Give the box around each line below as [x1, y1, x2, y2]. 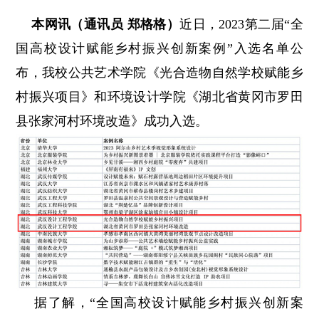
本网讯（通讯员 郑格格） [16, 17, 180, 32]
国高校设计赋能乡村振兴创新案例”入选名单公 [16, 41, 303, 56]
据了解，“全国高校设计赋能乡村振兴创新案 [16, 295, 303, 310]
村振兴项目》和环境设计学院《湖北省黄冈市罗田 [16, 90, 303, 105]
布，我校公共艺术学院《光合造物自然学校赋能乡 [16, 66, 303, 80]
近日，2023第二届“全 [179, 17, 303, 32]
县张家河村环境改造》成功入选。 [16, 114, 209, 129]
